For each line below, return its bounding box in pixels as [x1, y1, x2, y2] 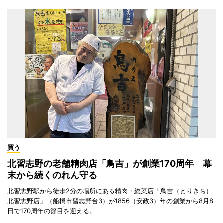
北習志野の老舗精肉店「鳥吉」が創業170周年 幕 [7, 158, 212, 169]
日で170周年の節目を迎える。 [7, 206, 96, 215]
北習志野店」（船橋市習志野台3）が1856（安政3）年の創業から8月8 [7, 196, 213, 205]
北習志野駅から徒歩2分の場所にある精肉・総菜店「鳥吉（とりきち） [7, 186, 212, 195]
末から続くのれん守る [7, 169, 97, 180]
